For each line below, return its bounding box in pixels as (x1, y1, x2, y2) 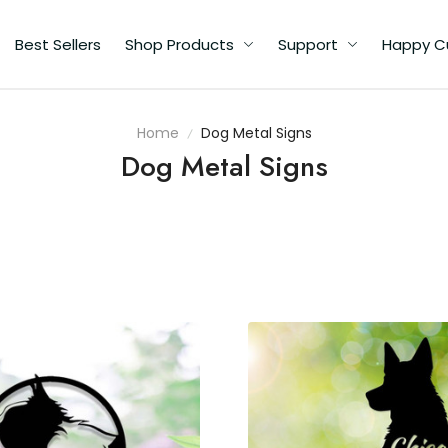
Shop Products (125, 33, 234, 55)
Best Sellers (15, 33, 101, 55)
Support (278, 33, 338, 55)
